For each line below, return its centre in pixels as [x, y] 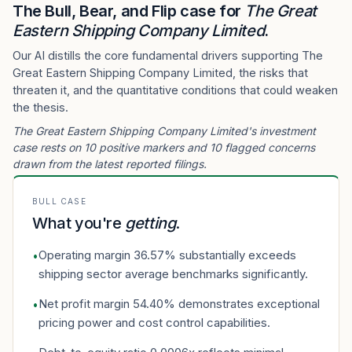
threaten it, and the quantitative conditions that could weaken [175, 90]
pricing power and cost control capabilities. [154, 323]
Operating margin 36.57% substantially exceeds [167, 255]
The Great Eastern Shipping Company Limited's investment [164, 131]
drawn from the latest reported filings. [110, 164]
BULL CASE [59, 201]
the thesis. [40, 107]
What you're [77, 223]
